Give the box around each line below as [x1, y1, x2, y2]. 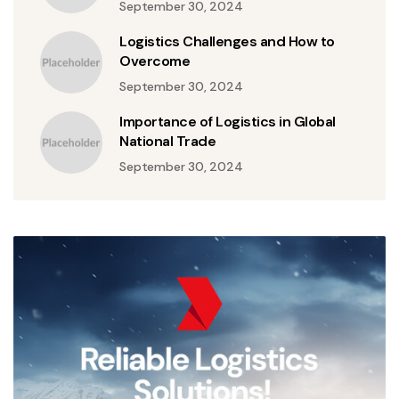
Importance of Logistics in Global [119, 112, 336, 131]
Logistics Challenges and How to [119, 32, 335, 51]
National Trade [119, 132, 216, 151]
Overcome [119, 52, 191, 70]
